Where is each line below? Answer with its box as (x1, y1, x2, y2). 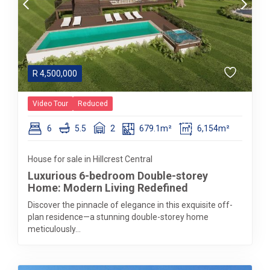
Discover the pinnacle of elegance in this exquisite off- (28, 200, 233, 210)
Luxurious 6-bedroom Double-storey (28, 169, 208, 182)
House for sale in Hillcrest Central (28, 154, 152, 164)
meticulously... (28, 224, 81, 234)
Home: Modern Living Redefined (28, 181, 188, 194)
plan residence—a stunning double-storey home (28, 212, 209, 222)
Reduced (78, 99, 108, 108)
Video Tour (33, 99, 68, 108)
